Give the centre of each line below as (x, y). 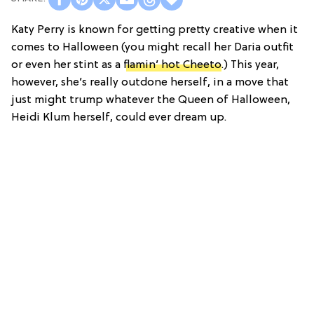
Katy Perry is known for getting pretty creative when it (155, 30)
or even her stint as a (67, 65)
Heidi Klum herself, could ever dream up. (119, 117)
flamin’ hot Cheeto (172, 65)
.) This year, (250, 65)
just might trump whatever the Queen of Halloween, (151, 100)
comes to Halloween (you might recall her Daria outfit (152, 47)
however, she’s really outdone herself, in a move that (150, 82)
